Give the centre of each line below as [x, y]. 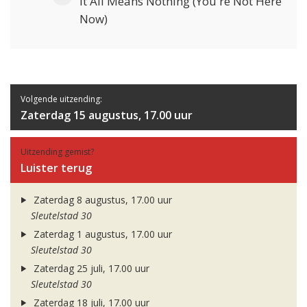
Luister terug [56, 168]
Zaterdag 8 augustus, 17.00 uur [101, 200]
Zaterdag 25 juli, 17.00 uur [90, 269]
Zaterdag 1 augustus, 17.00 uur [101, 234]
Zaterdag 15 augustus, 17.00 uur [107, 115]
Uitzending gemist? [57, 152]
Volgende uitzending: [61, 99]
